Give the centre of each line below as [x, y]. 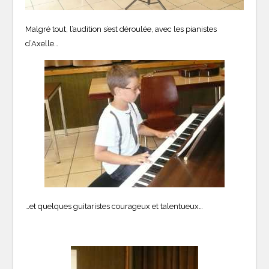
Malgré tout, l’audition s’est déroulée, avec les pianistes [121, 29]
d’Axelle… [42, 44]
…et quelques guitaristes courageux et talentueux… [114, 207]
